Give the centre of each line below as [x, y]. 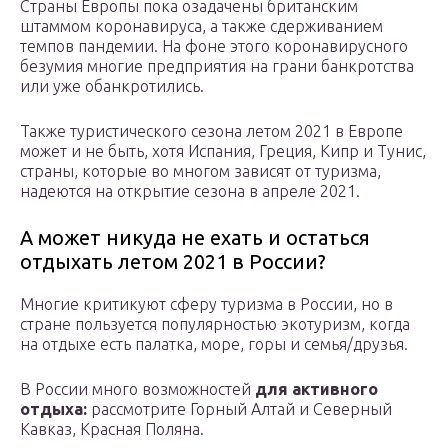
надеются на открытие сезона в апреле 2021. [192, 190]
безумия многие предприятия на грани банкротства [217, 65]
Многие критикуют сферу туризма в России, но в [206, 303]
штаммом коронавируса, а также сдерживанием [201, 25]
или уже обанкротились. [114, 85]
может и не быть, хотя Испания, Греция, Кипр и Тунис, [223, 150]
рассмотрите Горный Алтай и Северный [239, 408]
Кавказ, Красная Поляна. [114, 428]
